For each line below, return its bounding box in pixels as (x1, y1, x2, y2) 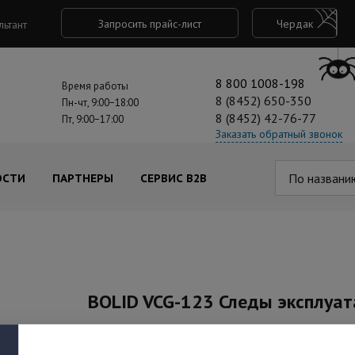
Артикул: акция (88, 336, 155, 349)
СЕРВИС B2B (140, 171, 207, 185)
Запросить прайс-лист (98, 17, 201, 31)
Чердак (277, 17, 313, 31)
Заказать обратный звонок (216, 127, 343, 141)
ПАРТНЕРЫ (52, 171, 113, 185)
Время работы (61, 79, 128, 93)
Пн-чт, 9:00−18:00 (61, 96, 139, 109)
